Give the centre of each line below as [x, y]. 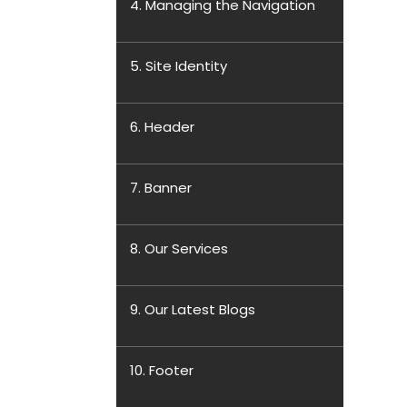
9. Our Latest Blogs [193, 309]
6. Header [162, 127]
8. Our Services [179, 248]
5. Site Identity [179, 66]
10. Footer [162, 370]
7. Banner [161, 188]
